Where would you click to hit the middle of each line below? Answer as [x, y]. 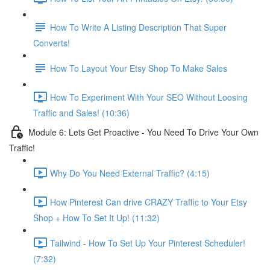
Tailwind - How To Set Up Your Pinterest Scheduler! [148, 243]
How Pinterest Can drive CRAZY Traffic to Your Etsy [149, 202]
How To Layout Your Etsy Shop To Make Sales [139, 68]
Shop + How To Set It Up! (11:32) [96, 218]
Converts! [52, 43]
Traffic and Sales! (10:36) [81, 113]
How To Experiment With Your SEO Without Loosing [149, 97]
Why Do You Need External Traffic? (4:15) [130, 173]
